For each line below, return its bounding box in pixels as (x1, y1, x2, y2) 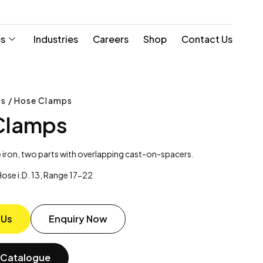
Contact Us (181, 32, 232, 45)
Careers (93, 32, 129, 45)
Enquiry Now (49, 212, 107, 225)
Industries (33, 32, 78, 45)
